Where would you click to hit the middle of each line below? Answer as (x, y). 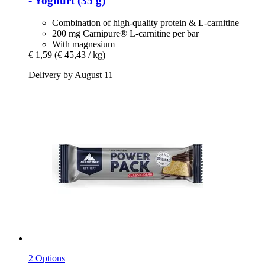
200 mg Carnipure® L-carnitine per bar (125, 34)
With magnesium (83, 44)
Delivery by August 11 (71, 75)
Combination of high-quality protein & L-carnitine (146, 23)
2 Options (47, 258)
